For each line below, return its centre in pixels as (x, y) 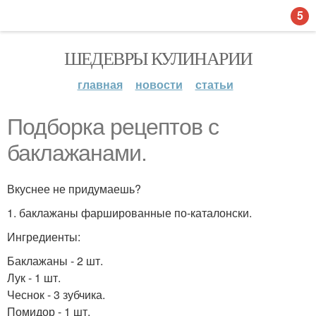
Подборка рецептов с (113, 127)
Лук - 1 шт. (34, 278)
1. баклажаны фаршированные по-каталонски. (129, 213)
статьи (214, 84)
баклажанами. (77, 153)
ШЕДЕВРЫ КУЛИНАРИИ (158, 58)
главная (100, 84)
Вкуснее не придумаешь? (74, 189)
